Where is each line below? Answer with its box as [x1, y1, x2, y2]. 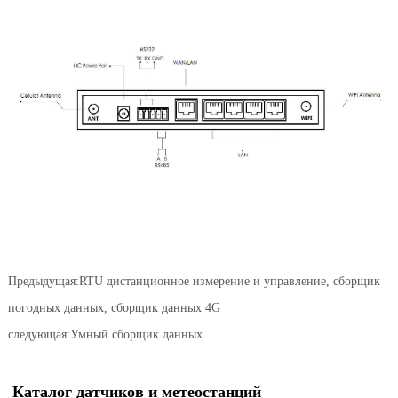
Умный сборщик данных [69, 327, 203, 341]
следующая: [7, 327, 70, 341]
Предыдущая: [7, 274, 79, 288]
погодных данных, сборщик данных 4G [7, 300, 220, 314]
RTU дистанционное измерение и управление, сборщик [78, 274, 380, 288]
